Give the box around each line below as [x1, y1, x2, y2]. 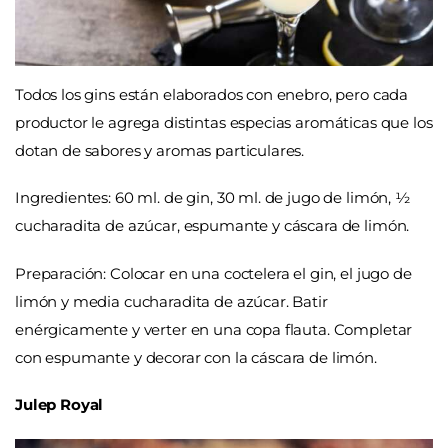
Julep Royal [15, 395, 104, 415]
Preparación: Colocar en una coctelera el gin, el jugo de [15, 263, 412, 283]
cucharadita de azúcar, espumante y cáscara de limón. [15, 216, 410, 236]
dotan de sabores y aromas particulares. [15, 140, 305, 160]
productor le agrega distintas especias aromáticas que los [15, 112, 433, 132]
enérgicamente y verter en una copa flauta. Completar [15, 319, 413, 339]
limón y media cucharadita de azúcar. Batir [15, 291, 328, 311]
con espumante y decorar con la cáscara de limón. [15, 347, 377, 367]
